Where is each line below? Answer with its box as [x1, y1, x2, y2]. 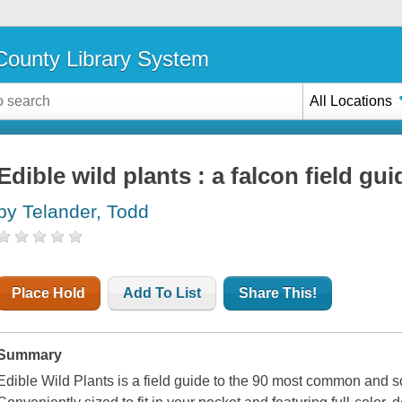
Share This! [239, 285, 318, 301]
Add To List [123, 285, 202, 301]
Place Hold [12, 285, 86, 301]
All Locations [310, 92, 393, 109]
